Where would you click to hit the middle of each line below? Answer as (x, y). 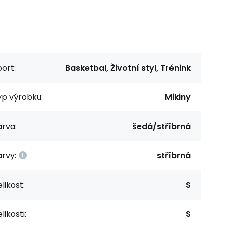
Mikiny (178, 97)
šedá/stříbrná (161, 126)
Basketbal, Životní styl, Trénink (128, 68)
